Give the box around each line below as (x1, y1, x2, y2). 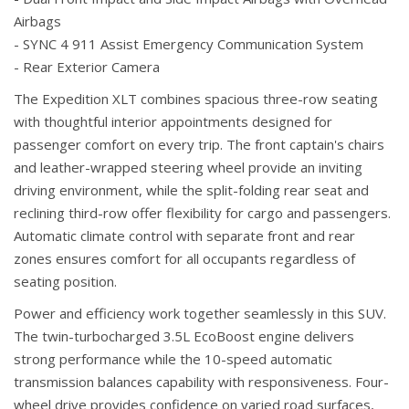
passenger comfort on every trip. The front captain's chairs (14, 135, 384, 154)
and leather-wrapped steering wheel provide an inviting (14, 158, 362, 177)
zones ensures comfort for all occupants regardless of (14, 249, 355, 268)
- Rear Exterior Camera (14, 58, 160, 77)
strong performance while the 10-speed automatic (14, 350, 332, 369)
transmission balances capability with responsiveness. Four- (14, 372, 389, 392)
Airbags (14, 12, 61, 31)
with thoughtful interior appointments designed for (14, 112, 332, 131)
